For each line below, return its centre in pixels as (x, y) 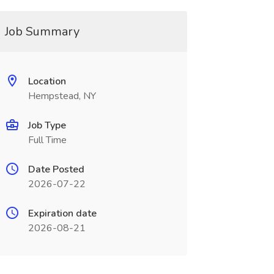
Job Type (47, 125)
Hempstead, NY (62, 96)
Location (47, 81)
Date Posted (56, 169)
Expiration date (62, 213)
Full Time (47, 140)
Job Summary (42, 31)
